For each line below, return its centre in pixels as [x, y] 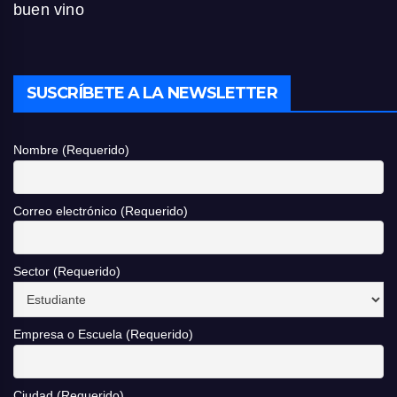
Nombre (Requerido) [71, 150]
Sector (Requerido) [67, 272]
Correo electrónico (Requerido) [101, 210]
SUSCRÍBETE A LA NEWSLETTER [152, 93]
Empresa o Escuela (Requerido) [103, 335]
